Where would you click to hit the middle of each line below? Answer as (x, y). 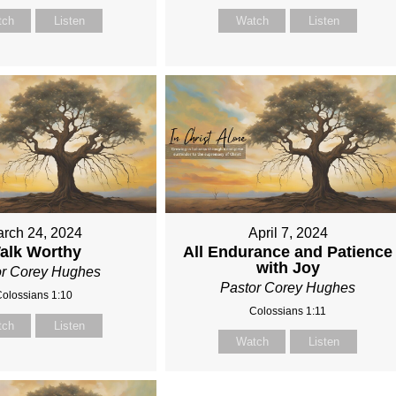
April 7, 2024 (288, 233)
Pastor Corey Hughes (288, 288)
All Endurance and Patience (288, 252)
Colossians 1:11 (288, 312)
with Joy (288, 268)
